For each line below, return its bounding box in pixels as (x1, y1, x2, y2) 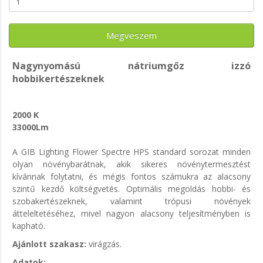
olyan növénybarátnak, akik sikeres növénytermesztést (12, 159, 251, 170)
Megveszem (106, 29, 157, 42)
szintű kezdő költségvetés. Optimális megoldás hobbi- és (12, 183, 251, 195)
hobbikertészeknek (12, 72, 104, 86)
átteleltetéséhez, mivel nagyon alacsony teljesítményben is (12, 208, 251, 220)
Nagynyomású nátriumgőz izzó (12, 59, 251, 73)
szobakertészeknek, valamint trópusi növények (12, 195, 251, 207)
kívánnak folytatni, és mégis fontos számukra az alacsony (12, 171, 251, 183)
